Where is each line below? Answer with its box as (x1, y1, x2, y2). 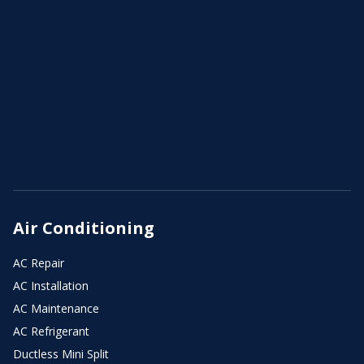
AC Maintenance (13, 300, 99, 316)
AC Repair (13, 254, 64, 271)
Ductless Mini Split (13, 345, 109, 362)
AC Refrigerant (13, 323, 89, 339)
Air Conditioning (13, 216, 154, 239)
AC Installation (13, 277, 89, 293)
